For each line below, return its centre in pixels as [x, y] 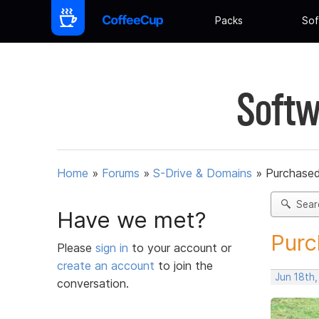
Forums [121, 173]
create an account [106, 265]
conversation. [93, 283]
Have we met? [132, 220]
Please [76, 247]
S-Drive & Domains [203, 173]
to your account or [182, 247]
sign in [114, 247]
